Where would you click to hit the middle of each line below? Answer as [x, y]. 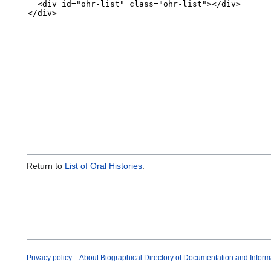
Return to [46, 166]
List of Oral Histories [103, 166]
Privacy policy [49, 258]
